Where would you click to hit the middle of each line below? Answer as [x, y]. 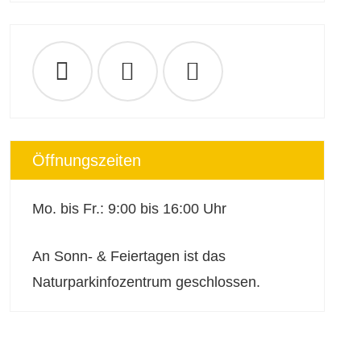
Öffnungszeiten [86, 160]
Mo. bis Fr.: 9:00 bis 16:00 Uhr [129, 209]
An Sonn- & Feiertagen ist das [129, 256]
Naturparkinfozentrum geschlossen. [146, 282]
